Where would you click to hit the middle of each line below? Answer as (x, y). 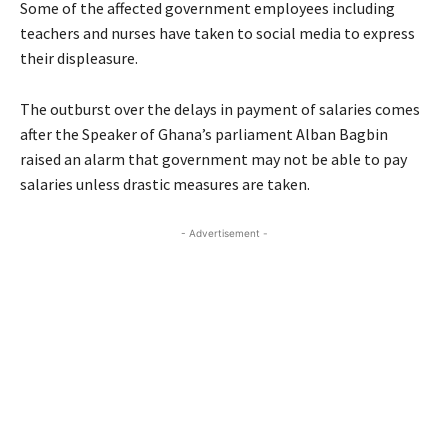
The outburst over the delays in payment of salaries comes (220, 109)
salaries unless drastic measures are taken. (165, 184)
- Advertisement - (224, 233)
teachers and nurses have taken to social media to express (217, 33)
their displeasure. (79, 58)
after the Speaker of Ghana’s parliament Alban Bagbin (204, 134)
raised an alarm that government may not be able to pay (213, 159)
